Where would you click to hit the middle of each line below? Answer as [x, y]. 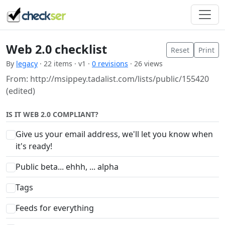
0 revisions [110, 63]
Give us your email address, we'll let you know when [115, 134]
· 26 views [145, 63]
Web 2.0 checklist [57, 49]
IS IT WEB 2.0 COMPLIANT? [52, 114]
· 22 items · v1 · [65, 63]
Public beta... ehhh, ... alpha [67, 166]
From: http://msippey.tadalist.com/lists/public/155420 [107, 79]
